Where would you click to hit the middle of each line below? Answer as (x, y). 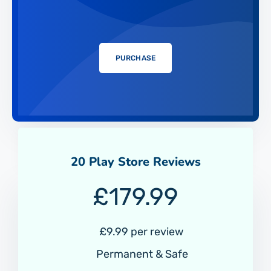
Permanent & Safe (141, 254)
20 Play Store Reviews (135, 162)
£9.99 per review (141, 231)
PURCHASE (135, 58)
